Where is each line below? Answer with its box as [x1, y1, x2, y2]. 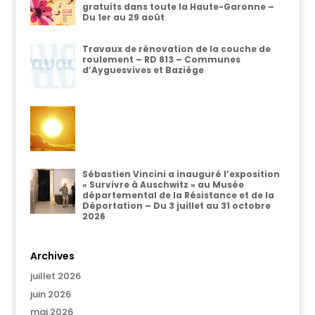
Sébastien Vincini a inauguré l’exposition [82, 168, 280, 180]
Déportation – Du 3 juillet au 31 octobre [82, 200, 271, 212]
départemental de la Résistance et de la [82, 189, 274, 201]
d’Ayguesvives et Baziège [82, 64, 204, 76]
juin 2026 [30, 287, 71, 301]
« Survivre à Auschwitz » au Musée [82, 179, 244, 191]
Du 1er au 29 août [82, 11, 165, 23]
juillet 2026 [30, 269, 81, 283]
